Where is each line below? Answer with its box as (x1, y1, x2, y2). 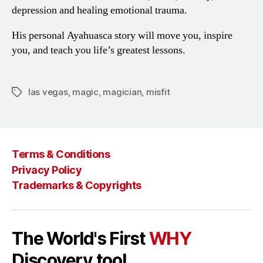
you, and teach (12, 43, 73, 57)
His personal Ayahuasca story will (12, 28, 154, 42)
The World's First (12, 228, 146, 249)
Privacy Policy (12, 163, 82, 176)
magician (103, 86, 142, 97)
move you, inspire (154, 28, 232, 42)
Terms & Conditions (12, 148, 110, 161)
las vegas (28, 86, 68, 97)
